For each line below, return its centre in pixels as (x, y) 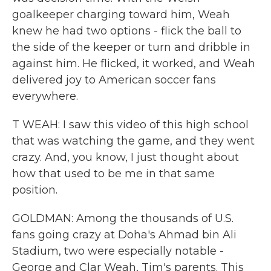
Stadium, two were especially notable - (118, 251)
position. (35, 190)
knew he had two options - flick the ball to (127, 31)
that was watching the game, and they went (133, 141)
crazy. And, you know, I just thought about (126, 157)
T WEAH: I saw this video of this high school (130, 125)
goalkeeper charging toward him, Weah (121, 15)
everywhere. (45, 96)
